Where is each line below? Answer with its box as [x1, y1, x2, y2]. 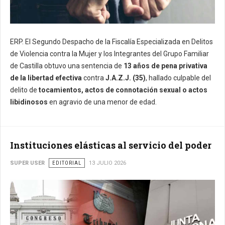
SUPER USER [10, 159, 45, 166]
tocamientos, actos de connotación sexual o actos [39, 85, 207, 94]
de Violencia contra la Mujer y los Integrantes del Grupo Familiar [10, 49, 209, 58]
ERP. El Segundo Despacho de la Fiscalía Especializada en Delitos [10, 37, 213, 46]
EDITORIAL [52, 159, 81, 166]
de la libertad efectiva [10, 73, 82, 82]
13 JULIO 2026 [89, 159, 126, 166]
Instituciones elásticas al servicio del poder [10, 139, 211, 151]
